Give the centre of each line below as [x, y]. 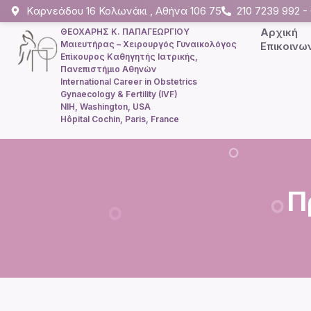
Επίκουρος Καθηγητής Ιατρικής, [129, 57]
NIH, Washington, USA [105, 107]
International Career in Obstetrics [128, 82]
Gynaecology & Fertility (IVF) [119, 94]
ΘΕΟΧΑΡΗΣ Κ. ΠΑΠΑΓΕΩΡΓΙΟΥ [125, 32]
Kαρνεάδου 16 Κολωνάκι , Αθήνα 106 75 [124, 11]
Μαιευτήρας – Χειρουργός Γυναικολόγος [148, 44]
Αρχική [279, 32]
